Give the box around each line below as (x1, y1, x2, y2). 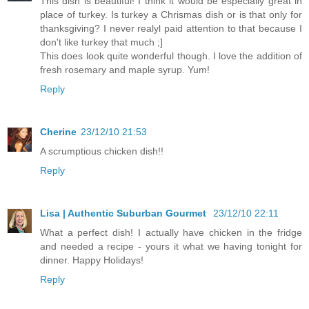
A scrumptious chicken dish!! (40, 146, 163, 157)
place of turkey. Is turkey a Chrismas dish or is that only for (40, 9, 302, 21)
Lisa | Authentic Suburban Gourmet (40, 207, 209, 219)
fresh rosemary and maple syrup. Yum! (40, 64, 210, 76)
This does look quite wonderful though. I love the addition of (40, 50, 302, 62)
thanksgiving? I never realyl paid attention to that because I (40, 23, 302, 34)
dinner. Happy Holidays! (40, 254, 143, 266)
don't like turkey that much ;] (40, 37, 163, 48)
